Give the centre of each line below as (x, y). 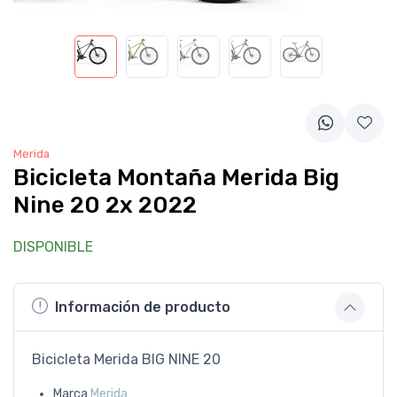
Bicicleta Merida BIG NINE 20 (126, 359)
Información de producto (143, 307)
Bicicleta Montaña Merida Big (176, 177)
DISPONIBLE (53, 246)
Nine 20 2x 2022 (105, 205)
